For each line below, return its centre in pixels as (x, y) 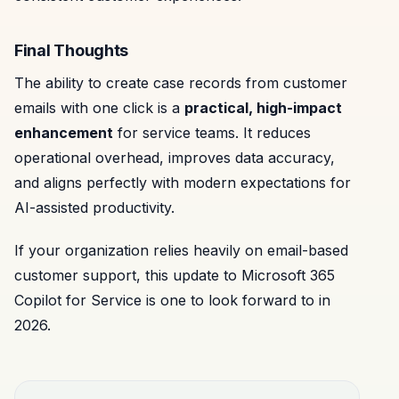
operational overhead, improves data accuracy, (175, 157)
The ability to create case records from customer (181, 82)
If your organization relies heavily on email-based (181, 250)
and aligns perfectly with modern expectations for (183, 182)
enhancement (64, 132)
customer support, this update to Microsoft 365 (175, 275)
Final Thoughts (72, 51)
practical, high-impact (263, 107)
